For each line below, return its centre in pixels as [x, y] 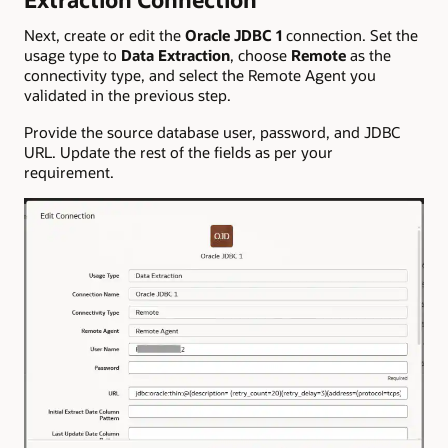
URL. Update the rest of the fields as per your [178, 151]
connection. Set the [350, 35]
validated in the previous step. [127, 95]
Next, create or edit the [104, 35]
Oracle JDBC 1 [233, 35]
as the [368, 55]
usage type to [72, 55]
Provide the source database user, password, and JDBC [212, 131]
